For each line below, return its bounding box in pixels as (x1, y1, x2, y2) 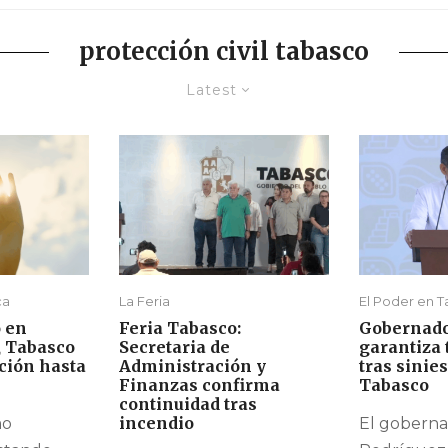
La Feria (119, 293, 170, 310)
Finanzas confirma (119, 375, 280, 396)
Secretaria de (119, 337, 230, 358)
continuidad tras (119, 394, 257, 415)
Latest (186, 81, 237, 99)
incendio (119, 413, 194, 434)
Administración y (119, 356, 266, 377)
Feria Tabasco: (119, 318, 241, 339)
